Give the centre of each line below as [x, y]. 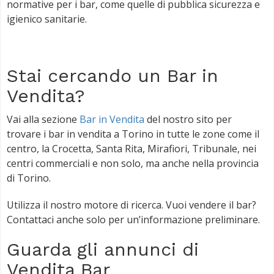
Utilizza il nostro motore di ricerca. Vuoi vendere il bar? [131, 205]
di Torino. [29, 178]
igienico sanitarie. [47, 19]
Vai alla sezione [43, 119]
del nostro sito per [188, 119]
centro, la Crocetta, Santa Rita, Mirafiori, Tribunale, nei [131, 148]
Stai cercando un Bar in [113, 75]
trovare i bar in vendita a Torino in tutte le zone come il [133, 134]
